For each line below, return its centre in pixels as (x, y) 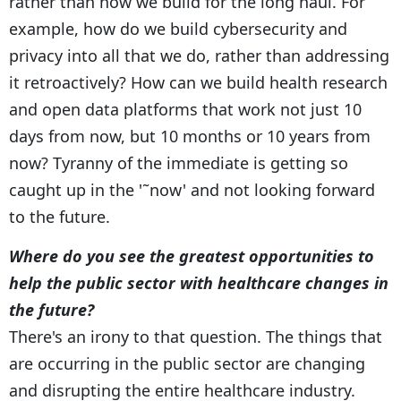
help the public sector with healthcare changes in (199, 282)
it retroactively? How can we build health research (198, 82)
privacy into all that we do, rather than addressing (199, 55)
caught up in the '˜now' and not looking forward (192, 189)
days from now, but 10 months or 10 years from (190, 136)
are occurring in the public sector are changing (187, 363)
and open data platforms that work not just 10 (185, 109)
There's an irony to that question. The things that (196, 336)
